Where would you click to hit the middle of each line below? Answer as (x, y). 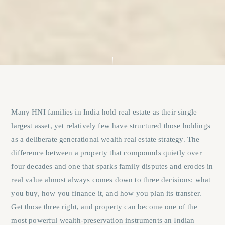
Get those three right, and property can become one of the (104, 207)
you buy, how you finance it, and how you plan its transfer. (106, 193)
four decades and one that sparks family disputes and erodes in (112, 166)
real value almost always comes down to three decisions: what (111, 180)
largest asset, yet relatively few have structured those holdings (111, 125)
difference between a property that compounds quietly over (106, 152)
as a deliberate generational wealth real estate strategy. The (105, 139)
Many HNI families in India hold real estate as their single (104, 112)
